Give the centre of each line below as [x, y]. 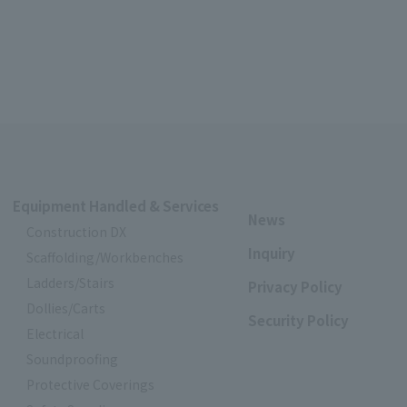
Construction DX [76, 232]
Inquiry [272, 253]
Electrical [55, 334]
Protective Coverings [90, 385]
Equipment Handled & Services [115, 206]
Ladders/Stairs [70, 283]
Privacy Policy [295, 287]
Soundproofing [72, 359]
